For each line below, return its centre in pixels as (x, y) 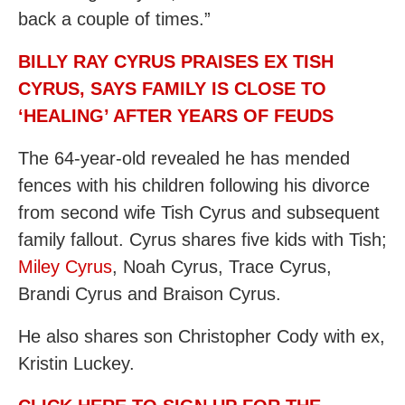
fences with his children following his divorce (194, 185)
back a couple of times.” (114, 19)
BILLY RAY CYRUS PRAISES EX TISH (176, 61)
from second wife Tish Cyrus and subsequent (199, 212)
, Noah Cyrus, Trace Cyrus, (222, 267)
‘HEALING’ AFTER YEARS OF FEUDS (176, 116)
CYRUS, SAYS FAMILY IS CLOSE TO (172, 89)
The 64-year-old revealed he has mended (184, 158)
